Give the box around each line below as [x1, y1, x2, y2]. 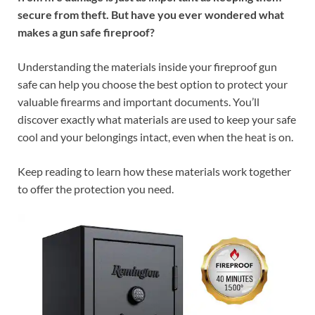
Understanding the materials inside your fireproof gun [18, 60, 277, 74]
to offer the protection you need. [18, 182, 174, 196]
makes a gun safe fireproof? [18, 25, 155, 39]
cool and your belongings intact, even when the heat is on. [18, 130, 293, 144]
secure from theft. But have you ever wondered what [18, 8, 284, 22]
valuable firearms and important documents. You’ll [18, 95, 259, 109]
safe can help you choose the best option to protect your [18, 77, 288, 91]
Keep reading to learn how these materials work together [18, 165, 291, 179]
